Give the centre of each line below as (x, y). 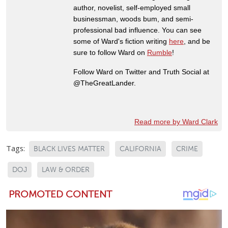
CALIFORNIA (140, 149)
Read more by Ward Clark (176, 121)
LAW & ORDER (66, 169)
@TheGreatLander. (105, 83)
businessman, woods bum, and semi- (133, 19)
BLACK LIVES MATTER (69, 149)
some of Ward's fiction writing (121, 41)
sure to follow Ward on (110, 52)
